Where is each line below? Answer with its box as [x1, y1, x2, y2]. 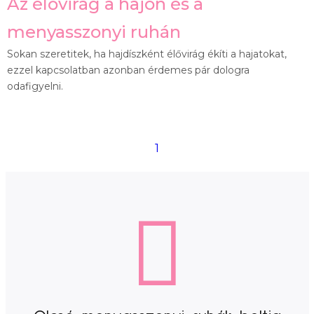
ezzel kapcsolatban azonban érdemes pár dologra [7, 63, 250, 76]
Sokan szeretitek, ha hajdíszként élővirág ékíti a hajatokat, [7, 47, 287, 60]
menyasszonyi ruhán [7, 21, 181, 42]
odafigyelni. [7, 79, 63, 93]
